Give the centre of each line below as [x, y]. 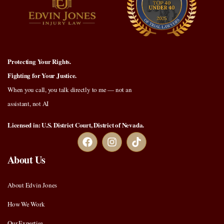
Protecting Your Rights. [39, 61]
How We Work [26, 204]
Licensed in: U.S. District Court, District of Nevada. [76, 124]
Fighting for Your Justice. [42, 75]
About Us [26, 159]
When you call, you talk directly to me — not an [70, 89]
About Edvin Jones [32, 185]
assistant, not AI [28, 103]
